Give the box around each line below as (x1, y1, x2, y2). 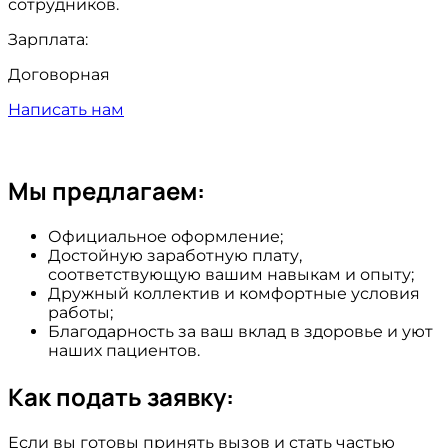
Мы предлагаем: (8, 173, 205, 207)
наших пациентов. (48, 340, 200, 360)
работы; (48, 302, 113, 322)
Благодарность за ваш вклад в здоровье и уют (48, 321, 433, 341)
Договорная (8, 65, 110, 85)
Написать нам (8, 100, 124, 120)
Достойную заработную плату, (48, 245, 302, 265)
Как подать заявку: (8, 379, 234, 413)
